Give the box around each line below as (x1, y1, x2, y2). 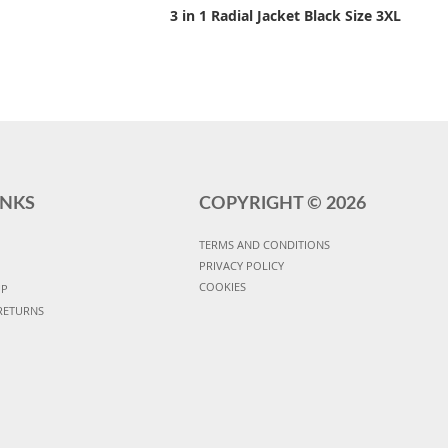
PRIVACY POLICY (198, 258, 284, 274)
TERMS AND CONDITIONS (198, 237, 330, 253)
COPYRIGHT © (198, 195, 326, 214)
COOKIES (198, 279, 246, 295)
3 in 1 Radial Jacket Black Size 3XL (170, 6, 402, 26)
